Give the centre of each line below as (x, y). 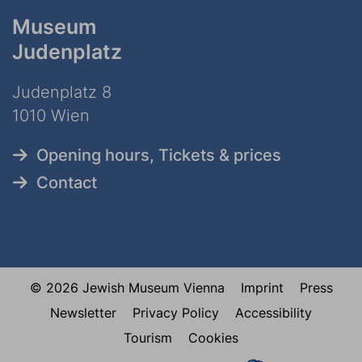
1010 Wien (51, 115)
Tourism (148, 337)
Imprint (262, 287)
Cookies (213, 337)
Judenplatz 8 (62, 92)
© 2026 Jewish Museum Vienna (127, 287)
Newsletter (83, 312)
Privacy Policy (176, 312)
